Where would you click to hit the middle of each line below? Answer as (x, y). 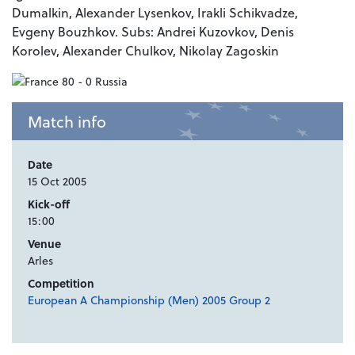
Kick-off (49, 204)
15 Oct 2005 (57, 181)
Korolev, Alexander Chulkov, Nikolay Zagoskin (145, 51)
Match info (67, 122)
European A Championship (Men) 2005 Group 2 (149, 300)
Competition (61, 284)
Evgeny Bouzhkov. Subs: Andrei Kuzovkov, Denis (153, 32)
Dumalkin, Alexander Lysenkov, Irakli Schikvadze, (155, 13)
